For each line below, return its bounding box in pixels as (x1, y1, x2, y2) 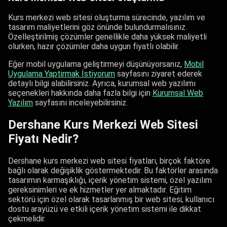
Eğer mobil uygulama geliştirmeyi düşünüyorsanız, (8, 59, 184, 69)
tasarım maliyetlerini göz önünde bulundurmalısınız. (8, 22, 187, 32)
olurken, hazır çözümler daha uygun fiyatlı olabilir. (8, 42, 179, 52)
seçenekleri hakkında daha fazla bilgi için (8, 88, 153, 98)
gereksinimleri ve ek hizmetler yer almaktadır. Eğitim (8, 185, 192, 195)
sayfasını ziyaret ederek (115, 69, 202, 79)
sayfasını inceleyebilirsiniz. (33, 98, 128, 108)
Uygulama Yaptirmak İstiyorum (8, 69, 115, 79)
